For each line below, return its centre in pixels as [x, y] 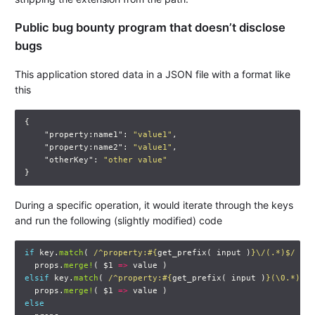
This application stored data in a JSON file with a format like [153, 74]
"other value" [135, 160]
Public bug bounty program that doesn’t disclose [150, 28]
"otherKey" [69, 160]
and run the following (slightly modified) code [119, 220]
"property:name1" [83, 134]
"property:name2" [83, 147]
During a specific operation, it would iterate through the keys [154, 205]
